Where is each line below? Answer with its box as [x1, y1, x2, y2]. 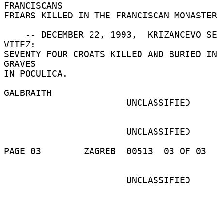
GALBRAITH [4, 88, 57, 98]
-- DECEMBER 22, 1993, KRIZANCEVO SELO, [4, 30, 25, 40]
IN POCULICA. [4, 68, 73, 78]
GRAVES [4, 59, 41, 69]
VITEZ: [4, 39, 41, 49]
